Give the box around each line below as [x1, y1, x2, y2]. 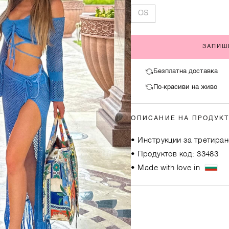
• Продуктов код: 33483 [131, 150, 219, 158]
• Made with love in [131, 164, 204, 172]
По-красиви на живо [153, 83, 217, 90]
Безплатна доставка [153, 68, 218, 75]
